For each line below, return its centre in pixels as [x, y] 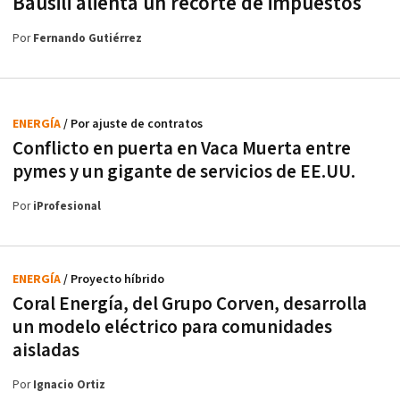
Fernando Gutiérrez [87, 39]
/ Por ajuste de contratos [133, 125]
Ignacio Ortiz [69, 386]
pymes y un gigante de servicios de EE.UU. [184, 172]
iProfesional [67, 207]
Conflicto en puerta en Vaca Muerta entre [182, 149]
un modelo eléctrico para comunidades [172, 328]
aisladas [46, 351]
